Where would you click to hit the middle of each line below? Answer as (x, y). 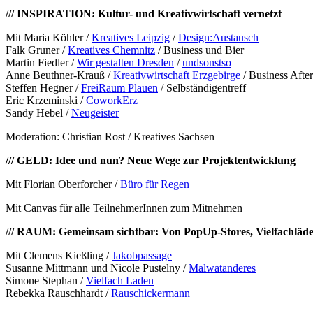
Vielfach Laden (120, 281)
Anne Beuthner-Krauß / (59, 75)
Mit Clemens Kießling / (59, 256)
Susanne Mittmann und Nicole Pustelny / (97, 268)
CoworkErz (112, 101)
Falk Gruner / (37, 50)
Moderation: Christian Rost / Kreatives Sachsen (110, 137)
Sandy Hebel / (38, 113)
